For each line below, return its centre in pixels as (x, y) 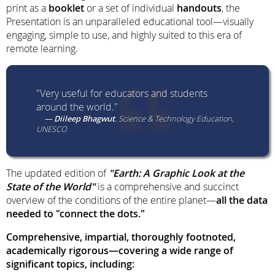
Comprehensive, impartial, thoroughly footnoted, (121, 237)
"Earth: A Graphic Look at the (175, 173)
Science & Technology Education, (176, 119)
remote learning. (42, 48)
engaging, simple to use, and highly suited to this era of (124, 35)
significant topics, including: (70, 264)
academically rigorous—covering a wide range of (120, 250)
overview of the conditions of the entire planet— (111, 200)
